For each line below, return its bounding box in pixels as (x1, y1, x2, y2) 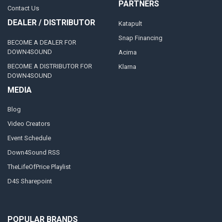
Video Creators (7, 119, 50, 127)
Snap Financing (118, 34, 163, 42)
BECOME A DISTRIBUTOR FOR (7, 62, 92, 70)
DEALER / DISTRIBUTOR (7, 18, 95, 28)
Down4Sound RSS (7, 148, 60, 156)
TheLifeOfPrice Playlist (7, 163, 71, 170)
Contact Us (7, 4, 39, 12)
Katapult (118, 19, 142, 27)
